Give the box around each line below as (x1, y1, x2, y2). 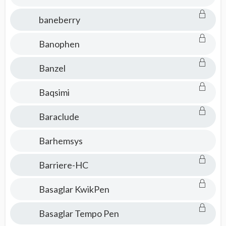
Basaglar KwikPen (38, 184, 109, 195)
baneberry (38, 14, 80, 25)
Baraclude (38, 111, 79, 122)
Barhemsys (38, 135, 83, 146)
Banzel (38, 63, 66, 74)
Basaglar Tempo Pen (38, 208, 119, 219)
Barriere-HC (38, 159, 88, 171)
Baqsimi (38, 87, 70, 98)
